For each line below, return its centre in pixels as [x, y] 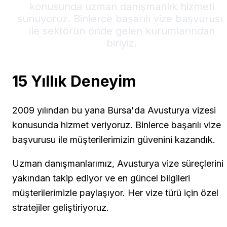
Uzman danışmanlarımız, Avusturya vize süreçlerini [118, 163]
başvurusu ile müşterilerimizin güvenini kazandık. [114, 139]
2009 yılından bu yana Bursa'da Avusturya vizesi [114, 110]
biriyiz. [122, 43]
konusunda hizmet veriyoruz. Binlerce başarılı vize [117, 125]
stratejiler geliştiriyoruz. [61, 207]
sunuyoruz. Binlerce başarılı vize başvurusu [122, 18]
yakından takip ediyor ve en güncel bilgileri [101, 178]
